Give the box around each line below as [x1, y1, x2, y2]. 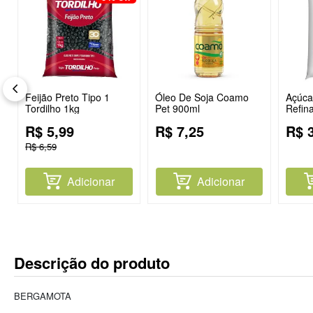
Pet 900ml [155, 101, 201, 116]
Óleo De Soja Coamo [155, 90, 249, 105]
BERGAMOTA [14, 289, 71, 303]
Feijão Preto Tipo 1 [24, 90, 110, 105]
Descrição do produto [14, 252, 170, 275]
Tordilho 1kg [24, 101, 80, 116]
